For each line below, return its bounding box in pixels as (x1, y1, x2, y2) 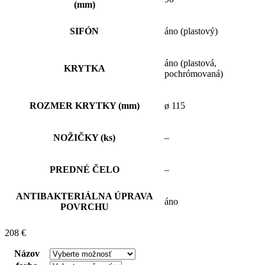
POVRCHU (60, 201, 109, 212)
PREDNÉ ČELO (49, 164, 119, 174)
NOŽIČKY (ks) (53, 132, 115, 143)
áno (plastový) (164, 25, 218, 36)
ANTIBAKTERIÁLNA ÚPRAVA (15, 190, 153, 201)
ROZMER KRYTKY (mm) (29, 100, 140, 111)
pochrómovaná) (164, 68, 223, 79)
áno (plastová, (164, 57, 216, 68)
